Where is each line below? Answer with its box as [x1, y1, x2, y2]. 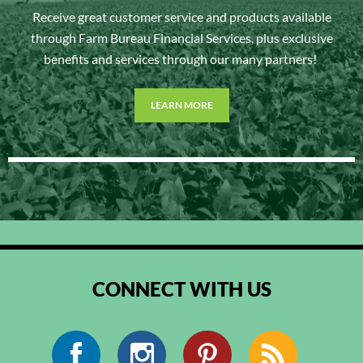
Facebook [100, 333, 155, 349]
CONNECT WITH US [92, 277, 271, 301]
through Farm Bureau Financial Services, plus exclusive [30, 30, 333, 46]
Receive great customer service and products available [32, 9, 331, 25]
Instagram [165, 333, 223, 349]
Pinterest [231, 333, 284, 349]
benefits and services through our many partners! [44, 51, 319, 67]
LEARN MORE [150, 99, 213, 112]
